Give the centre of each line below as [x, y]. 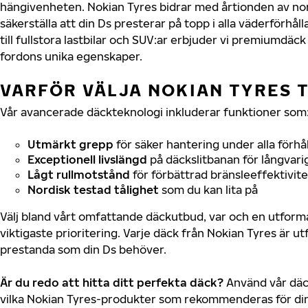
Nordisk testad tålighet [93, 189]
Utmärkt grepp [70, 144]
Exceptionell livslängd [87, 159]
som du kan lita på [208, 189]
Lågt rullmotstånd [79, 174]
